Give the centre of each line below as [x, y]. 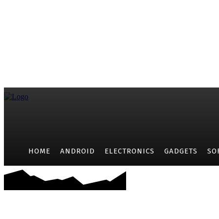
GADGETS [181, 151]
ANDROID [77, 151]
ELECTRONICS [130, 151]
